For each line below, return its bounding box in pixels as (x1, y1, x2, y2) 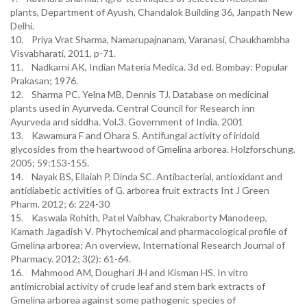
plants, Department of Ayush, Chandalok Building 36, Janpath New (10, 6, 293, 18)
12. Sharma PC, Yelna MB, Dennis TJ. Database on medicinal (10, 88, 269, 100)
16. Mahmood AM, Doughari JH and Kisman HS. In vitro (10, 267, 248, 278)
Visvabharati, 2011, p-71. (10, 47, 116, 59)
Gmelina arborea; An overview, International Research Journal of (10, 239, 285, 251)
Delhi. (10, 20, 34, 32)
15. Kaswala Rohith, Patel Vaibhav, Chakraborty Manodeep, (10, 212, 267, 223)
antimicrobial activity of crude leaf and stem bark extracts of (10, 280, 265, 292)
